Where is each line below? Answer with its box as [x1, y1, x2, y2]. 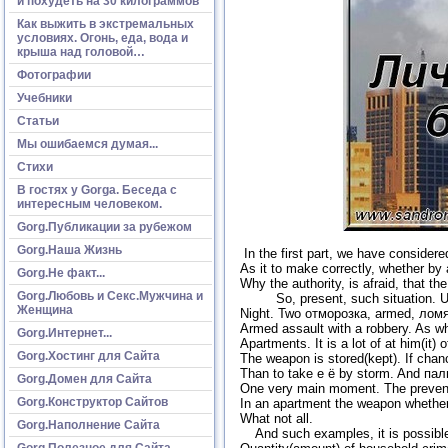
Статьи [17, 113, 59, 128]
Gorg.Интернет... [17, 325, 112, 340]
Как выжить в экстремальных [17, 16, 194, 31]
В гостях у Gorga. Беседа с [17, 182, 177, 197]
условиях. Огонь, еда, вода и [17, 30, 188, 45]
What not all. [240, 411, 313, 427]
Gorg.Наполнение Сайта [17, 417, 160, 432]
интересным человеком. [17, 196, 162, 211]
